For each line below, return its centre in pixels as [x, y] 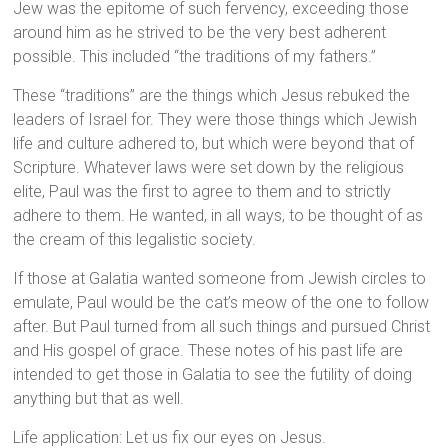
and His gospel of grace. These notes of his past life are [208, 351]
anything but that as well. [99, 399]
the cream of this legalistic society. [135, 240]
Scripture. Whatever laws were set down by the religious [209, 168]
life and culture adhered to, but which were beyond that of [214, 144]
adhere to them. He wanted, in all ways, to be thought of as [218, 216]
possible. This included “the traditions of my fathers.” [195, 57]
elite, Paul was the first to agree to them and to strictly [202, 192]
